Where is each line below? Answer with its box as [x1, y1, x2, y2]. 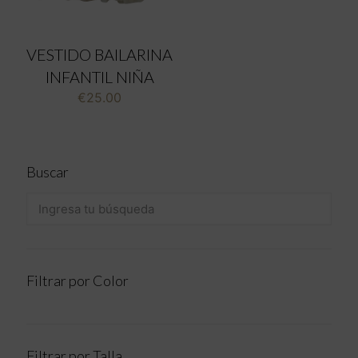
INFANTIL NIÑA [45, 66, 154, 86]
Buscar [26, 162, 69, 181]
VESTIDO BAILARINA [26, 44, 173, 64]
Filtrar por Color [26, 271, 129, 289]
